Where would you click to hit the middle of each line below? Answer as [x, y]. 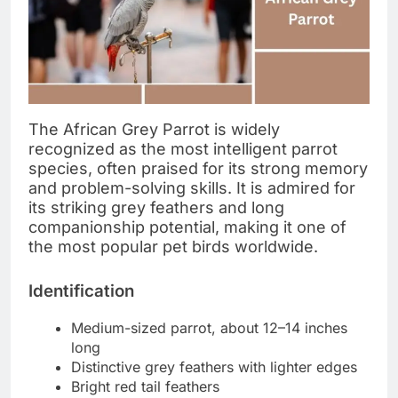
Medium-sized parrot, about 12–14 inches [209, 328]
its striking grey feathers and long [156, 208]
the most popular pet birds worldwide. [173, 247]
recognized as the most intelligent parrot [183, 149]
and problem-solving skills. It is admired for [192, 188]
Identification [81, 291]
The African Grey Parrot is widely [154, 130]
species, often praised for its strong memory [198, 169]
